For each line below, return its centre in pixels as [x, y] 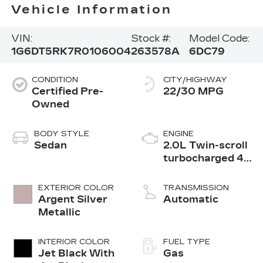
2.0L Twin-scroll [205, 146]
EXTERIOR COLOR [76, 188]
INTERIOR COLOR [74, 242]
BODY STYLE [61, 134]
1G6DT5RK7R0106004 [71, 52]
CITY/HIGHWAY [195, 80]
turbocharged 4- [205, 159]
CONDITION [55, 80]
